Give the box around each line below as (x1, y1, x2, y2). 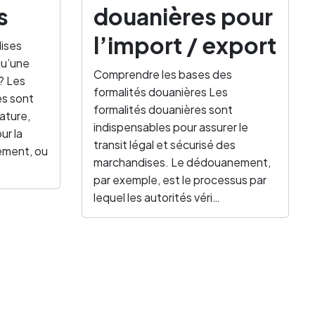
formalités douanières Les (94, 84, 228, 99)
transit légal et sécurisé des (94, 137, 236, 152)
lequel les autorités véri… (94, 190, 220, 205)
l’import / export (94, 31, 276, 59)
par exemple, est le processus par (94, 172, 266, 187)
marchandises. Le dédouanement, (94, 155, 271, 169)
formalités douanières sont (94, 102, 233, 117)
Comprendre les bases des (94, 67, 232, 82)
